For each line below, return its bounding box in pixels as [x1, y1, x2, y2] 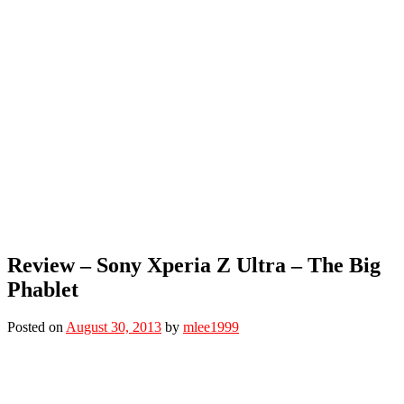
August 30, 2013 [66, 319, 161, 335]
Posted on [7, 319, 66, 335]
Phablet [7, 277, 78, 301]
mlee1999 [183, 319, 239, 335]
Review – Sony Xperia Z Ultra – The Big [7, 252, 381, 277]
